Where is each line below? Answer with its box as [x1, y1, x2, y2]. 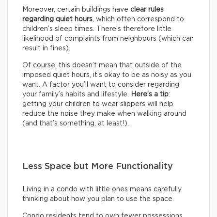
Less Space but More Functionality [22, 162, 173, 171]
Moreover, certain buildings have [22, 6, 130, 14]
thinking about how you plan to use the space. [22, 196, 174, 203]
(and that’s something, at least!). [22, 120, 129, 127]
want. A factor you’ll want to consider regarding [22, 81, 179, 89]
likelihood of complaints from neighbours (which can [22, 35, 194, 43]
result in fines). [22, 45, 70, 52]
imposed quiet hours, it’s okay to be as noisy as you [22, 72, 191, 79]
